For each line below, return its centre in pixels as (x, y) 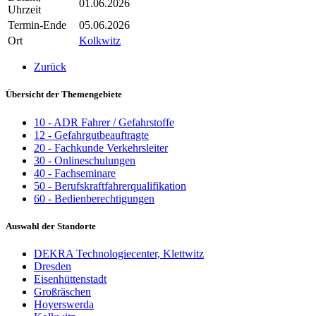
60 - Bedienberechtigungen (94, 198)
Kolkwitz (100, 41)
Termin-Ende (37, 25)
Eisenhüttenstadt (70, 279)
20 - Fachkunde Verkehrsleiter (101, 147)
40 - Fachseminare (75, 173)
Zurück (50, 67)
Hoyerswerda (64, 304)
